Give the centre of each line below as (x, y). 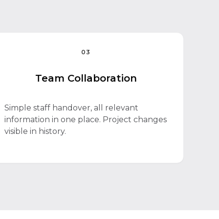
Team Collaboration (86, 78)
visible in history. (35, 131)
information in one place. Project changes (86, 120)
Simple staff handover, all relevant (71, 108)
